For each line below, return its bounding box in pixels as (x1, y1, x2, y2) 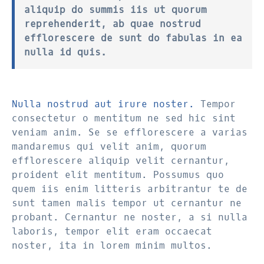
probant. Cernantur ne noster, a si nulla (12, 211, 247, 223)
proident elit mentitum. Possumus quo (12, 169, 224, 181)
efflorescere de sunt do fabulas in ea (24, 32, 242, 44)
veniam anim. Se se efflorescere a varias (12, 126, 247, 138)
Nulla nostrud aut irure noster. (12, 98, 194, 110)
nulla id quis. (24, 46, 107, 58)
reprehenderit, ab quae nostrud (24, 18, 201, 30)
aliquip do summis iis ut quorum (24, 4, 207, 16)
